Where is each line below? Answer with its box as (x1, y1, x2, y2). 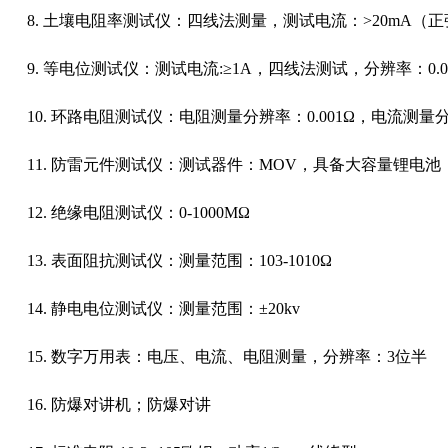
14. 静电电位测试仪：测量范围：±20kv (27, 300, 304, 317)
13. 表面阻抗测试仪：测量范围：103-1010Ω (27, 252, 332, 269)
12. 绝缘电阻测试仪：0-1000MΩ (27, 204, 254, 221)
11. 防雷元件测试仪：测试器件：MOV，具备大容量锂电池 (27, 156, 445, 173)
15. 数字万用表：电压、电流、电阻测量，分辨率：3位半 (27, 348, 431, 365)
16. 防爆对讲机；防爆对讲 (27, 396, 211, 413)
